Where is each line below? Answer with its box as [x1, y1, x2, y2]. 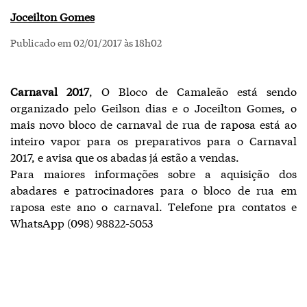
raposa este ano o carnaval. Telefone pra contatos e [10, 198, 297, 214]
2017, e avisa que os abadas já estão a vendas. [10, 149, 239, 164]
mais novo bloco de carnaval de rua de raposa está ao [10, 116, 297, 132]
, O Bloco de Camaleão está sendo [88, 83, 297, 99]
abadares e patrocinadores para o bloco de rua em [10, 182, 297, 197]
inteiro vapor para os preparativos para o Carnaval [10, 132, 297, 148]
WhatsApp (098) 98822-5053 [10, 214, 156, 230]
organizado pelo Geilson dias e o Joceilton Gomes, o [10, 99, 297, 115]
